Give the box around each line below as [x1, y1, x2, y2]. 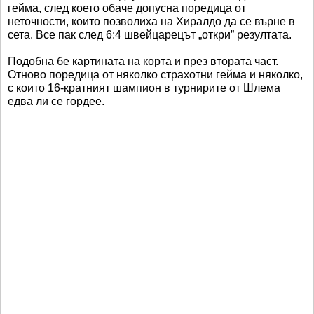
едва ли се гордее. [8, 95, 104, 108]
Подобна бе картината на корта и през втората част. [8, 55, 278, 68]
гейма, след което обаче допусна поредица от [8, 2, 246, 15]
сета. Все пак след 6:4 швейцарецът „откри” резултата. [8, 29, 292, 41]
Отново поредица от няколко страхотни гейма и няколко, [8, 69, 303, 81]
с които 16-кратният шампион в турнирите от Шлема [8, 82, 280, 95]
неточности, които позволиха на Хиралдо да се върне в [8, 15, 295, 28]
